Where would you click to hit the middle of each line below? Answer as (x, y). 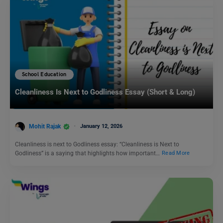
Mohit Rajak (45, 126)
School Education (44, 75)
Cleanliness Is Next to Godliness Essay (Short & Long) (105, 92)
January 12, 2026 (101, 126)
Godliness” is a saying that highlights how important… (88, 153)
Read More (176, 153)
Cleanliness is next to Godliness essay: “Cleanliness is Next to (97, 144)
